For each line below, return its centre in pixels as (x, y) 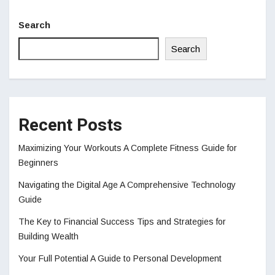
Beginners (38, 163)
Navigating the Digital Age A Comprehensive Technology (127, 185)
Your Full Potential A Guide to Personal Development (120, 259)
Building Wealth (48, 237)
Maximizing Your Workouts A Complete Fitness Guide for (128, 148)
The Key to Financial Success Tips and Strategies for (122, 222)
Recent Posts (70, 126)
